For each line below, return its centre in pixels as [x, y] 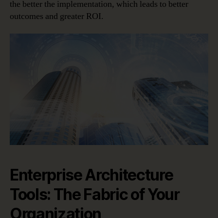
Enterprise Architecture [91, 175]
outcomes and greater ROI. [57, 17]
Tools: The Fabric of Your [95, 195]
